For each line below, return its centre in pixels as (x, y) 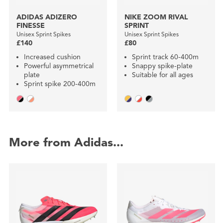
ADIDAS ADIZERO (47, 17)
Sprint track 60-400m (165, 57)
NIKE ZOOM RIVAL (156, 17)
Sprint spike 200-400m (59, 84)
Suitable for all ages (163, 75)
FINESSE (30, 26)
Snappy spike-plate (162, 66)
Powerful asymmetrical (58, 66)
